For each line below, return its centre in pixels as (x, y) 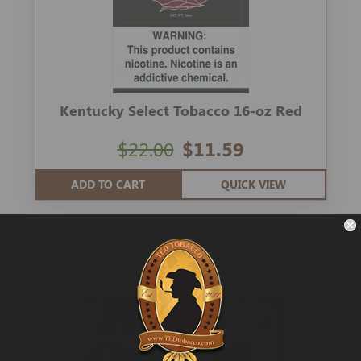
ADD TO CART (108, 185)
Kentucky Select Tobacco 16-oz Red (180, 111)
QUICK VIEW (253, 185)
